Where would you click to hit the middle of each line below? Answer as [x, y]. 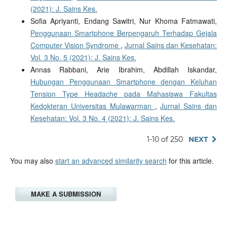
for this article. [190, 161]
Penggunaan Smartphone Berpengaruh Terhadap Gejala [124, 33]
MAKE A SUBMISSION [66, 194]
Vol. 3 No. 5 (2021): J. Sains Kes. [83, 58]
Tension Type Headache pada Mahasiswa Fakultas [124, 94]
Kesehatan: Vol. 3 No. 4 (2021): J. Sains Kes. [102, 118]
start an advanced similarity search [111, 161]
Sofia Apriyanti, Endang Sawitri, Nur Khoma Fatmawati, [124, 21]
